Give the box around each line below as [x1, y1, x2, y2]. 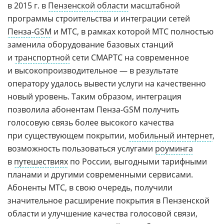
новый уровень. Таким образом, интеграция [7, 90, 181, 102]
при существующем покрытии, [7, 129, 128, 141]
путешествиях [14, 155, 68, 167]
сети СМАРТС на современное [70, 51, 189, 63]
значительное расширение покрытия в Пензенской [7, 194, 209, 206]
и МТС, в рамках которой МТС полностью [51, 25, 213, 37]
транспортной [14, 51, 70, 63]
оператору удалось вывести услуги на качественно [7, 77, 206, 89]
